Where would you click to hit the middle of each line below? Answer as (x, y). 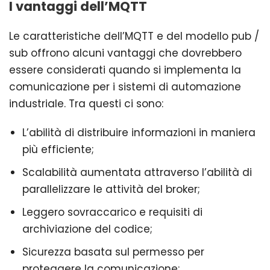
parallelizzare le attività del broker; (111, 189)
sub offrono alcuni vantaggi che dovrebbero (125, 53)
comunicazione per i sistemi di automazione (125, 86)
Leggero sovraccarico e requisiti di (112, 212)
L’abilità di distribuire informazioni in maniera (139, 132)
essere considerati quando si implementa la (125, 70)
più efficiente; (58, 149)
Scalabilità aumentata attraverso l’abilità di (137, 172)
